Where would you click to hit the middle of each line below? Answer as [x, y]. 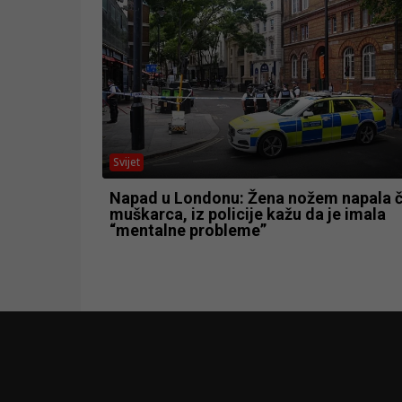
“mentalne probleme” [188, 230]
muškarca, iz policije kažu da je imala [248, 214]
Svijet [127, 162]
